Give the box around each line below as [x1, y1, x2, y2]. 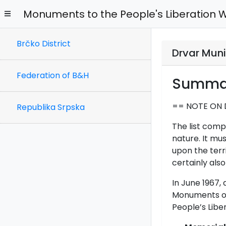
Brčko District [17, 38, 71, 49]
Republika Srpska [17, 101, 85, 113]
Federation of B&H [17, 70, 89, 81]
